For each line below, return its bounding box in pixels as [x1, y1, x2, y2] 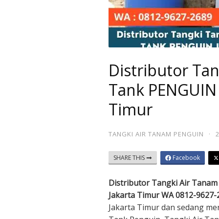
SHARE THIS [113, 153, 146, 162]
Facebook [171, 153, 200, 162]
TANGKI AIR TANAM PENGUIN [109, 130, 204, 138]
